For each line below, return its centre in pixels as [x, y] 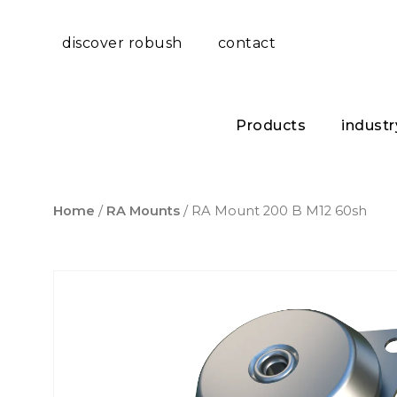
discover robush [122, 43]
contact [246, 43]
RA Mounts [143, 211]
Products [271, 125]
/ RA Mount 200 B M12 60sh [273, 211]
